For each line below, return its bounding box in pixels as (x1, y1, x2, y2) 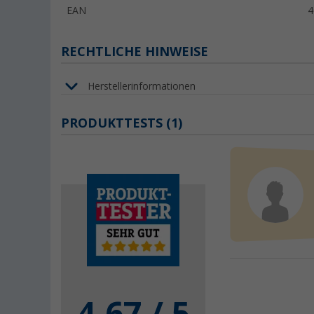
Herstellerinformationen (88, 80, 196, 92)
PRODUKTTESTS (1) (61, 116, 182, 131)
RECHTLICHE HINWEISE (61, 44, 208, 60)
